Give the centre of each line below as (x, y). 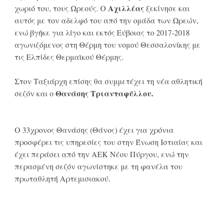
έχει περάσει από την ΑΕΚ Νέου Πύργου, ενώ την (102, 154)
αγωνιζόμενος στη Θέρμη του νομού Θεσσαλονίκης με (108, 45)
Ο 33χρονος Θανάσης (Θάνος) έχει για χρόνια (94, 130)
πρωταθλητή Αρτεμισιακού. (63, 179)
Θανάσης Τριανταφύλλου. (103, 93)
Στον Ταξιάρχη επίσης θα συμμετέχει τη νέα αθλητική (109, 81)
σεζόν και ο (34, 93)
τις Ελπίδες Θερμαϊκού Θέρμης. (69, 57)
